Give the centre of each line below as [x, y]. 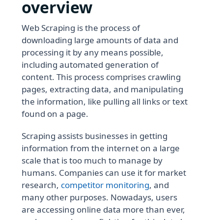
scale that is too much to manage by [92, 160]
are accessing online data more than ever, [104, 209]
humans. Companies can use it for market [104, 172]
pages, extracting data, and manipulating [103, 89]
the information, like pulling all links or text [105, 101]
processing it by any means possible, [93, 52]
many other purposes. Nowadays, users [100, 197]
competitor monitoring [105, 185]
